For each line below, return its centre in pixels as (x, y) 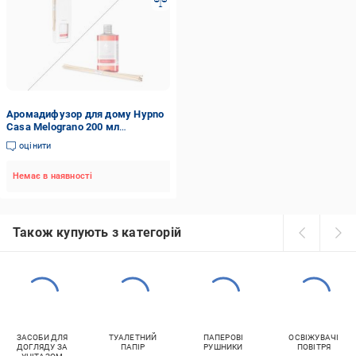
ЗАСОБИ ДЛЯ (42, 337)
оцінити (35, 146)
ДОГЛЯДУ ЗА (42, 347)
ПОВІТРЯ (314, 347)
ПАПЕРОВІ (223, 337)
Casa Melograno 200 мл (63, 127)
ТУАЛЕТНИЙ (133, 337)
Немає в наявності (53, 176)
